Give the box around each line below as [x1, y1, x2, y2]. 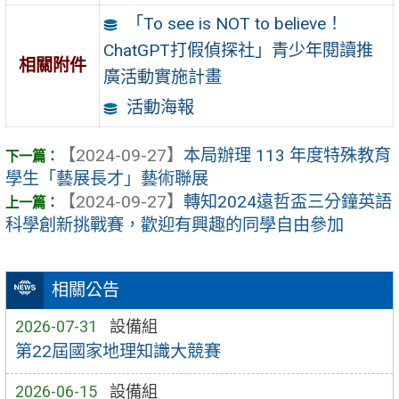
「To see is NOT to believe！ [126, 12, 343, 34]
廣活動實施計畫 [103, 66, 223, 87]
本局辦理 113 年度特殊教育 [183, 145, 391, 167]
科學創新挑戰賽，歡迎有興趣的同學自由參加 [5, 215, 344, 236]
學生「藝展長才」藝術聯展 [5, 168, 208, 190]
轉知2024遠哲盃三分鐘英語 [183, 191, 392, 213]
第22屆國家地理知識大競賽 [14, 341, 221, 362]
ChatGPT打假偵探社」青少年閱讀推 [103, 39, 374, 61]
